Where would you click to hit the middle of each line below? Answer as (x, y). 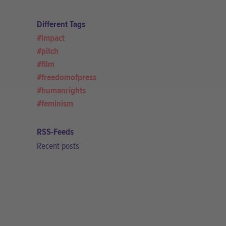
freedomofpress (69, 78)
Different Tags (61, 24)
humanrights (64, 91)
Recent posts (58, 146)
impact (53, 38)
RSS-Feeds (55, 132)
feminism (57, 104)
